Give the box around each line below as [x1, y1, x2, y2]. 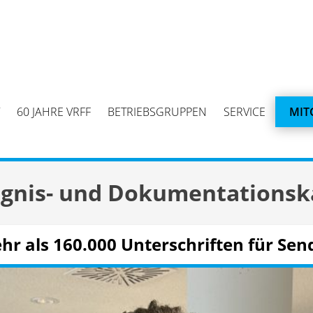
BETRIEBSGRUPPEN [108, 104, 207, 119]
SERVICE [224, 104, 265, 119]
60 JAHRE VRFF [17, 104, 91, 119]
